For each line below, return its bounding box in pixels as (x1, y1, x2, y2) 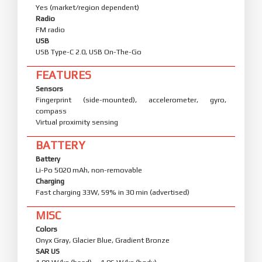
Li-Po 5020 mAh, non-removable (36, 165, 142, 174)
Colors (36, 224, 57, 233)
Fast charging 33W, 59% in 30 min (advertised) (36, 187, 189, 196)
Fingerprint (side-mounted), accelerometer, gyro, (36, 95, 226, 104)
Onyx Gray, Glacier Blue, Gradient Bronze (36, 235, 170, 244)
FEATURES (36, 68, 91, 81)
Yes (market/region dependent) (36, 2, 139, 12)
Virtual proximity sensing (36, 117, 118, 126)
